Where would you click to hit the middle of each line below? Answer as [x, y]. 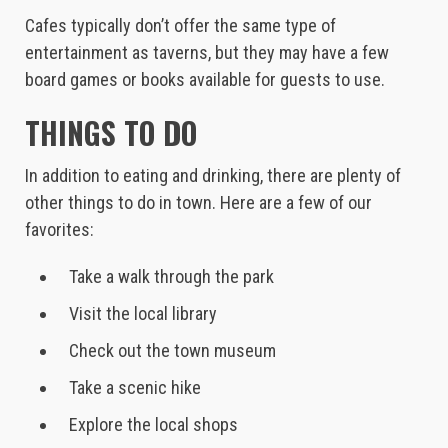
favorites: [59, 229]
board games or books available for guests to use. [205, 79]
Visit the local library [141, 313]
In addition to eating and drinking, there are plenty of [213, 175]
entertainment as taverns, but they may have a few [207, 52]
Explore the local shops [151, 424]
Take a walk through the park [169, 276]
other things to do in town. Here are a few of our [198, 202]
